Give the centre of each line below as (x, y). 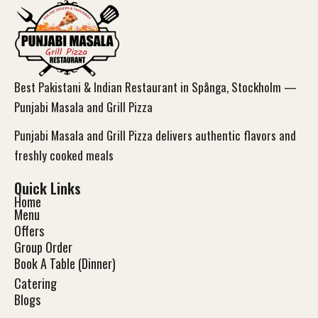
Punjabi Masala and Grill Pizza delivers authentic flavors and (155, 136)
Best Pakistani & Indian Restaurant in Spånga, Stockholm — (155, 87)
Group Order (43, 247)
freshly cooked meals (65, 155)
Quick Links (48, 188)
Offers (29, 231)
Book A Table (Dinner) (65, 264)
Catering (35, 284)
